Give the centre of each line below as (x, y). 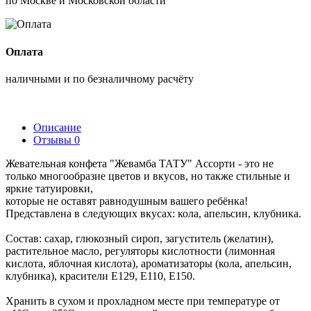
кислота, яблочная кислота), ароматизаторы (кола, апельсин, (149, 263)
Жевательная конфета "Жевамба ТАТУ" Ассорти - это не (140, 163)
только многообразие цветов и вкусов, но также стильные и (148, 176)
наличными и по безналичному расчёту (100, 79)
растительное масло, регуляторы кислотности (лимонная (140, 251)
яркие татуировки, (49, 188)
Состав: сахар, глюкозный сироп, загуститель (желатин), (140, 238)
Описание (57, 127)
